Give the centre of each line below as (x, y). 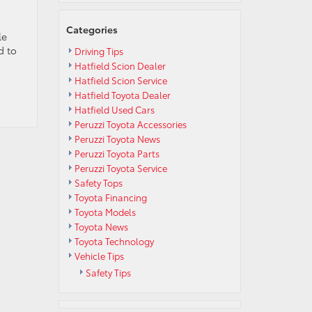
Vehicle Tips (99, 256)
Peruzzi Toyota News (117, 139)
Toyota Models (105, 212)
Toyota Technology (114, 241)
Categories (92, 29)
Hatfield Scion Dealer (120, 65)
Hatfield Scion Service (120, 80)
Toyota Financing (110, 197)
